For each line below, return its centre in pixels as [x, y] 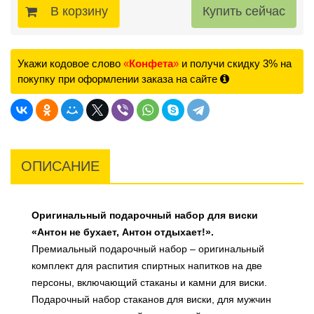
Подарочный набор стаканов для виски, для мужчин [151, 300]
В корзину [79, 12]
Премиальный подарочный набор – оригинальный [148, 249]
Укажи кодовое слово [69, 64]
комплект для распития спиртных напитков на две [147, 266]
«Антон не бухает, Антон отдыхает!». [123, 232]
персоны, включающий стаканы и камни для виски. [149, 283]
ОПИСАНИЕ [60, 166]
